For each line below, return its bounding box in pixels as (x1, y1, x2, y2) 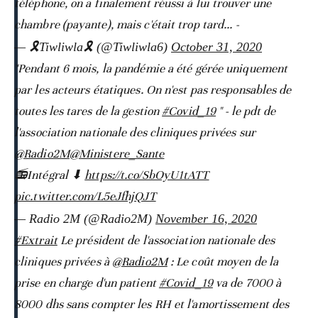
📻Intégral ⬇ (14, 167, 85, 182)
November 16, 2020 (155, 211, 257, 226)
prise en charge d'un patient (14, 275, 159, 290)
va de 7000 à (212, 275, 282, 290)
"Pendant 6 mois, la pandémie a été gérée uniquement (14, 60, 288, 76)
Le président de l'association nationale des (57, 232, 275, 248)
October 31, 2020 (171, 39, 262, 54)
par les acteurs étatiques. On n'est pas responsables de (14, 82, 292, 97)
